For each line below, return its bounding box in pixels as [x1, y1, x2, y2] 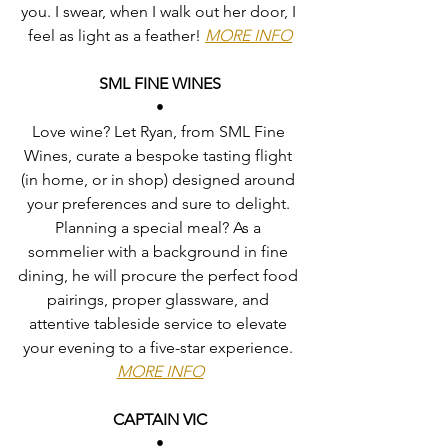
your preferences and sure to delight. [26, 194, 294, 214]
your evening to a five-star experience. [23, 338, 297, 358]
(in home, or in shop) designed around [21, 170, 299, 190]
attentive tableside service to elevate [29, 314, 291, 334]
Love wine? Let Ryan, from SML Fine [31, 122, 289, 142]
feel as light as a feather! [28, 26, 205, 46]
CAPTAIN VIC [113, 410, 207, 430]
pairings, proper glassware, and [47, 290, 273, 310]
